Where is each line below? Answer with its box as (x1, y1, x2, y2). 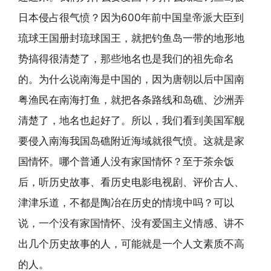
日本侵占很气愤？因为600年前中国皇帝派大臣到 (18, 11, 244, 24)
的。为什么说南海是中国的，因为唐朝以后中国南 (18, 73, 244, 85)
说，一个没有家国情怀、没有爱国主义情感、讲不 (18, 217, 244, 229)
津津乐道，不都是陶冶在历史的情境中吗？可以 (18, 197, 234, 209)
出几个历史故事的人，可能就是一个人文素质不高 (18, 238, 244, 250)
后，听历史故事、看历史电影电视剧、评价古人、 (18, 176, 244, 188)
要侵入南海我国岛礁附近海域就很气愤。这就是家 (18, 135, 244, 147)
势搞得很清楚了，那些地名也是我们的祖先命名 (18, 53, 234, 65)
